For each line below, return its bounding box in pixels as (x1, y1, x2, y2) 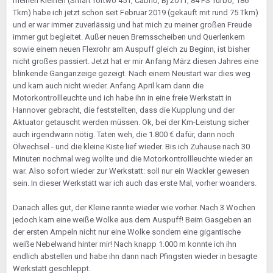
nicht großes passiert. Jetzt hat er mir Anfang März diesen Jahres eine (13, 57, 258, 66)
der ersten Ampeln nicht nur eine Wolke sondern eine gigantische (13, 227, 241, 236)
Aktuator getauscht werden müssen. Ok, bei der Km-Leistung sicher (13, 118, 249, 127)
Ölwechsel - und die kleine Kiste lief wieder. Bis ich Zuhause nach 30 (13, 142, 250, 151)
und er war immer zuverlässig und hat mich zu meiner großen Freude (13, 20, 252, 29)
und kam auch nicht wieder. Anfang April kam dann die (13, 81, 204, 90)
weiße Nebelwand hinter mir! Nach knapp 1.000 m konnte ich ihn (13, 239, 236, 249)
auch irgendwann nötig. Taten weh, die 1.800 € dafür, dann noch (13, 130, 235, 139)
